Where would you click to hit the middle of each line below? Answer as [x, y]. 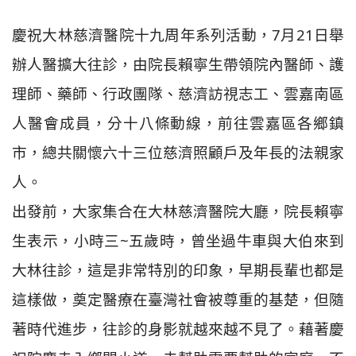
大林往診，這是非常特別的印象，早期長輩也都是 [178, 269]
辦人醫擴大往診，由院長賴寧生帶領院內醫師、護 [178, 64]
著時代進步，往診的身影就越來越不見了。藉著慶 [178, 328]
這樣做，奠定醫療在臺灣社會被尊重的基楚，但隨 [178, 299]
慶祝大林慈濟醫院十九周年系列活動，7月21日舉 [178, 34]
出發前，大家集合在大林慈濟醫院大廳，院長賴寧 [178, 211]
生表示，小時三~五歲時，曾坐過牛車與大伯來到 [178, 240]
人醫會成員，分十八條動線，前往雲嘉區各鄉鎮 [178, 122]
